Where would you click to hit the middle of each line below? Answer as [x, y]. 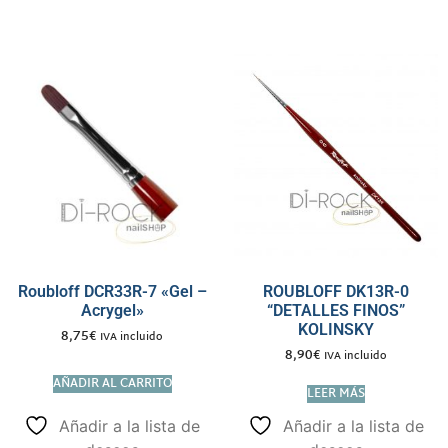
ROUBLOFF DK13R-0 [336, 292]
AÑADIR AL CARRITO [112, 384]
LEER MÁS [336, 393]
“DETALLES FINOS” [336, 311]
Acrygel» [112, 311]
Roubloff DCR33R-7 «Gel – [112, 292]
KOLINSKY [336, 330]
